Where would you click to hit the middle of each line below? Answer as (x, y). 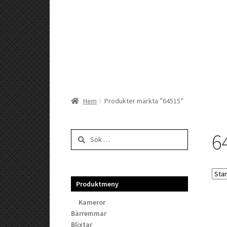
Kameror (92, 202)
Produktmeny (98, 184)
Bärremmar (89, 213)
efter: (79, 145)
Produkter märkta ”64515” (144, 101)
